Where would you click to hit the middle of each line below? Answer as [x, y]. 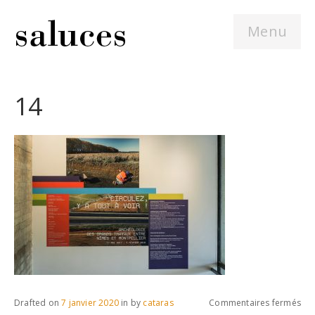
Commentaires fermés [255, 303]
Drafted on [38, 303]
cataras [158, 303]
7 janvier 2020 [90, 303]
